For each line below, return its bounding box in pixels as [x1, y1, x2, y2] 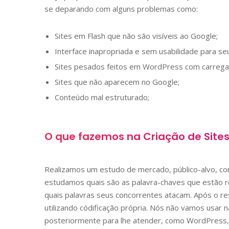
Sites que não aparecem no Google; [55, 76, 179, 87]
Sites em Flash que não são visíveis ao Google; [55, 30, 218, 41]
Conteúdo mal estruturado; [55, 91, 149, 102]
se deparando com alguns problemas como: [44, 3, 198, 14]
